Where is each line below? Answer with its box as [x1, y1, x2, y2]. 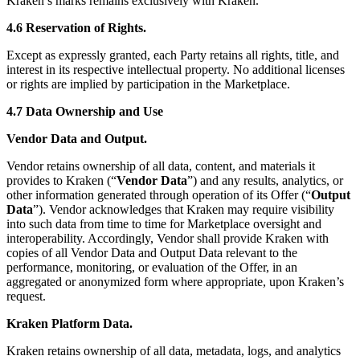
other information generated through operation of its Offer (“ [6, 188, 311, 202]
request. [6, 289, 46, 304]
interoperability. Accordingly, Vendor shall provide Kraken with [6, 231, 329, 246]
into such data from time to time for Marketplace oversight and [6, 217, 321, 231]
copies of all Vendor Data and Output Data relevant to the [6, 246, 297, 260]
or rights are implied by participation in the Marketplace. [6, 77, 290, 92]
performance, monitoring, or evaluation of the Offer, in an [6, 260, 297, 275]
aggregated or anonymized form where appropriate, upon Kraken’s [6, 275, 344, 289]
